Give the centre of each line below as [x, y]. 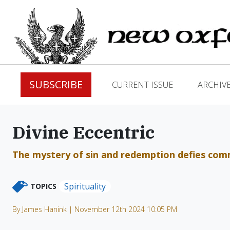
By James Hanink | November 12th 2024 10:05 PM [95, 209]
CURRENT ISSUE [142, 85]
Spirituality [85, 186]
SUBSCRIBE [56, 84]
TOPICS [43, 186]
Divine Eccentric [83, 132]
